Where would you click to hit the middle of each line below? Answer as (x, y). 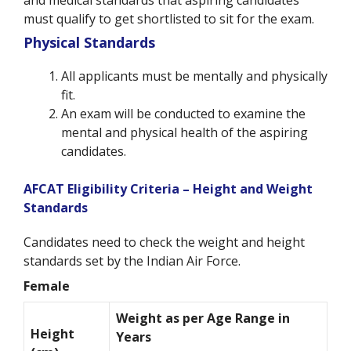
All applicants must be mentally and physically (194, 76)
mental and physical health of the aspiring (185, 132)
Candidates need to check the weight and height (164, 242)
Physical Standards (89, 42)
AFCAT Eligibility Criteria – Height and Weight (168, 188)
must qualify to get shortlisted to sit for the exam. (170, 18)
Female (48, 286)
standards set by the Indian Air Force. (132, 261)
